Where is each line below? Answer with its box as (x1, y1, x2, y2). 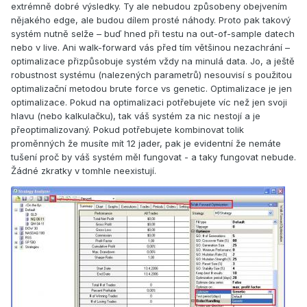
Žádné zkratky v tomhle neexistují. (11, 165, 156, 177)
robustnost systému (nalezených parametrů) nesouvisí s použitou (11, 69, 292, 81)
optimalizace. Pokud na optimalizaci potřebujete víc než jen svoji (11, 97, 287, 108)
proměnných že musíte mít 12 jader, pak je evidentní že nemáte (11, 138, 281, 149)
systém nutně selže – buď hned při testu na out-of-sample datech (11, 28, 295, 40)
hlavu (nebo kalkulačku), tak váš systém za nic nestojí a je (11, 110, 260, 122)
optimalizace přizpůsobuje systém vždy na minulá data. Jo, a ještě (11, 56, 295, 67)
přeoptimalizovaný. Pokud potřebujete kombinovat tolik (11, 124, 244, 136)
